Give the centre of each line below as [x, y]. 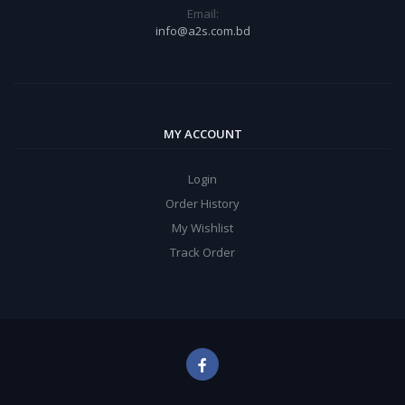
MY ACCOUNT [202, 134]
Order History [202, 203]
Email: [202, 14]
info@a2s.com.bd [202, 31]
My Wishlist [202, 228]
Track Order [202, 252]
